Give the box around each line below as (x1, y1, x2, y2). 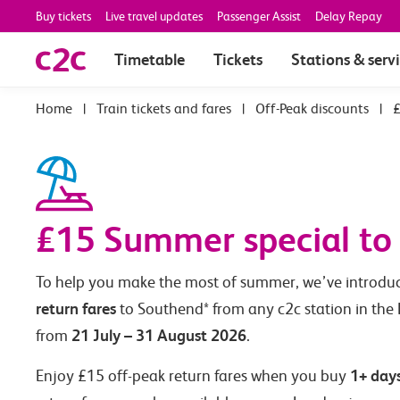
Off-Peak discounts (255, 100, 369, 117)
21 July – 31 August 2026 (71, 326, 246, 346)
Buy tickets (36, 9, 91, 23)
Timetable (114, 49, 185, 69)
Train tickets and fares (96, 100, 231, 117)
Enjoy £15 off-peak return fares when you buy (36, 367, 350, 386)
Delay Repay (315, 9, 382, 23)
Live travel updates (105, 9, 203, 23)
